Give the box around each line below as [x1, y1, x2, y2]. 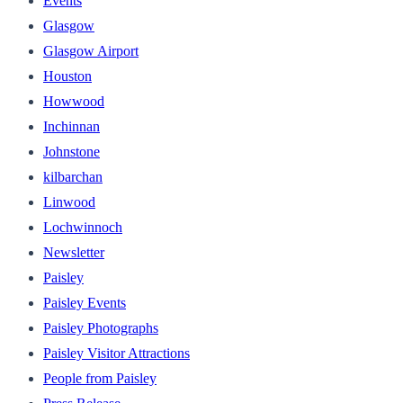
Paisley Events [43, 294, 126, 310]
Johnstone [43, 143, 100, 159]
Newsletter [43, 244, 104, 260]
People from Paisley [43, 370, 157, 386]
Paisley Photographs [43, 319, 158, 336]
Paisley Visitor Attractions [43, 345, 190, 361]
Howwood [43, 93, 104, 109]
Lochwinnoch [43, 219, 122, 235]
